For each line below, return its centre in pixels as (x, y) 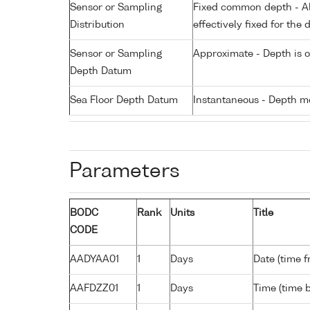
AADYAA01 (94, 259)
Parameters (125, 171)
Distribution (97, 25)
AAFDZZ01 (94, 288)
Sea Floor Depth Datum (124, 100)
